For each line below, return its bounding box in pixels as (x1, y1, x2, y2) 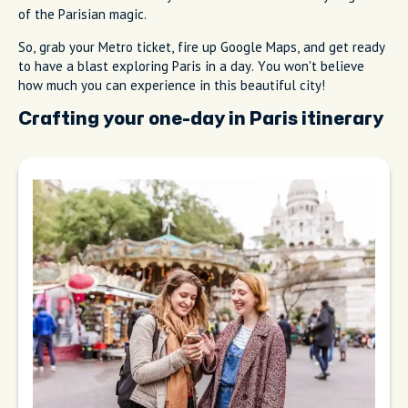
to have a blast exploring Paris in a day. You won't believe (18, 57, 364, 76)
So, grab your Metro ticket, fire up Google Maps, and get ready (18, 38, 385, 56)
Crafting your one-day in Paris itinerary (18, 110, 383, 128)
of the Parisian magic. (18, 5, 147, 24)
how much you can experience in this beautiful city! (18, 76, 325, 95)
